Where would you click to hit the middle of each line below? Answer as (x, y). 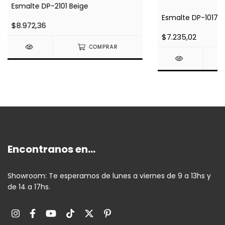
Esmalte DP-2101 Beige (50, 6)
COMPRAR (103, 47)
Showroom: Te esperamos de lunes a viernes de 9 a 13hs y (109, 176)
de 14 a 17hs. (29, 187)
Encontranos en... (51, 149)
